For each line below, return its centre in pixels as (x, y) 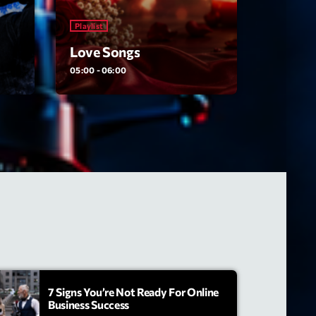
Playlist (89, 26)
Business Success (89, 304)
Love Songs (105, 52)
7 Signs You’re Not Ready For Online (134, 291)
